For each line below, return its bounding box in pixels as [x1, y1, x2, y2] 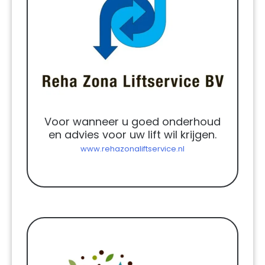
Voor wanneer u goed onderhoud [44, 114, 221, 129]
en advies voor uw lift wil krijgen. [49, 127, 216, 142]
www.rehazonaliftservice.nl [80, 143, 185, 154]
